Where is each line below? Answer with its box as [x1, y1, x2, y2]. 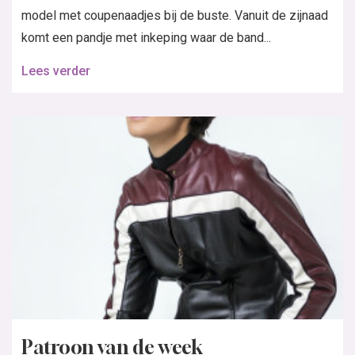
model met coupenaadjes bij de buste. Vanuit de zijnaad [21, 7, 328, 23]
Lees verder [21, 63, 90, 78]
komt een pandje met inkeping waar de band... [21, 29, 271, 45]
